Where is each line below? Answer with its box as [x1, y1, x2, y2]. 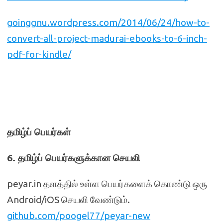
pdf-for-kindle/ [7, 49, 71, 60]
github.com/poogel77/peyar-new [7, 210, 150, 221]
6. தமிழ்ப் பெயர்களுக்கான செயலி [7, 152, 140, 163]
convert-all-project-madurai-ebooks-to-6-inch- [7, 33, 207, 44]
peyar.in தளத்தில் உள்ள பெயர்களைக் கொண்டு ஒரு [7, 178, 207, 189]
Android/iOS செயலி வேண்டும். [7, 194, 130, 205]
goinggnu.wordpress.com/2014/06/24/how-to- [7, 17, 210, 28]
